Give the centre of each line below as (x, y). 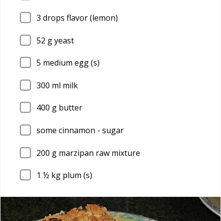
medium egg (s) (70, 63)
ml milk (64, 85)
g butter (66, 108)
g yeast (60, 40)
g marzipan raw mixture (95, 153)
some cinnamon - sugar (80, 130)
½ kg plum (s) (67, 175)
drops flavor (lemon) (79, 18)
